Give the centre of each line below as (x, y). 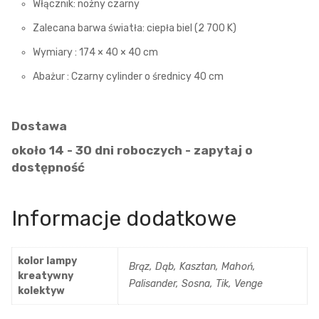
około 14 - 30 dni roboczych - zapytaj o (132, 150)
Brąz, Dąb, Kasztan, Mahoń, (192, 266)
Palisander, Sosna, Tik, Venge (196, 283)
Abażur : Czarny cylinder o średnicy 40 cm (128, 76)
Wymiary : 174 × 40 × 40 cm (95, 52)
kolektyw (41, 291)
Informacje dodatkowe (124, 218)
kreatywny (46, 276)
